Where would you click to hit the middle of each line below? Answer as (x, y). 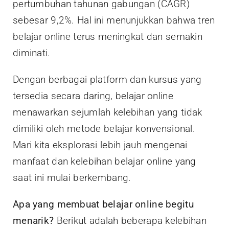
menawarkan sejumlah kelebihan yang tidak (108, 112)
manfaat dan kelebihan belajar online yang (105, 162)
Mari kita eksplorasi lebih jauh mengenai (100, 145)
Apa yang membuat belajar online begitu (103, 204)
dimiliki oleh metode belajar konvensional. (104, 129)
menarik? (33, 221)
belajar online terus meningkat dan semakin (108, 37)
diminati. (32, 53)
